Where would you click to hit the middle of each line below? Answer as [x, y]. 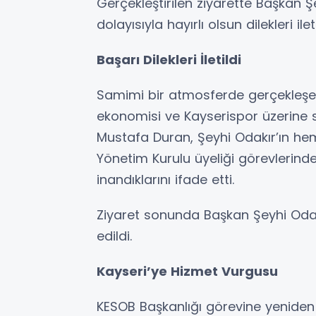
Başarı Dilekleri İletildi [169, 60]
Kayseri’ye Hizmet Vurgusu [187, 272]
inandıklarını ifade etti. [165, 180]
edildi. [114, 236]
